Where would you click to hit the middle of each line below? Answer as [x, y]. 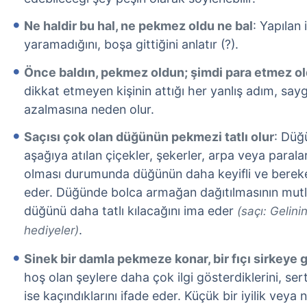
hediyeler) [51, 231]
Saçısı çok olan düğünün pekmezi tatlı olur [149, 137]
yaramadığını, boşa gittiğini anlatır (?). [131, 45]
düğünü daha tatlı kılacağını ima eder [131, 211]
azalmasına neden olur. [89, 109]
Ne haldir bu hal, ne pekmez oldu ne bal [138, 26]
